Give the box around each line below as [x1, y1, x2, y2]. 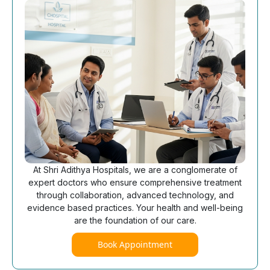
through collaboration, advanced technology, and [36, 189, 234, 200]
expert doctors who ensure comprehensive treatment [28, 177, 242, 187]
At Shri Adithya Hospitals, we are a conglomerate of [33, 164, 237, 175]
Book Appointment [98, 239, 172, 251]
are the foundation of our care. [74, 215, 196, 225]
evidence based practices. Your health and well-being [27, 202, 243, 213]
